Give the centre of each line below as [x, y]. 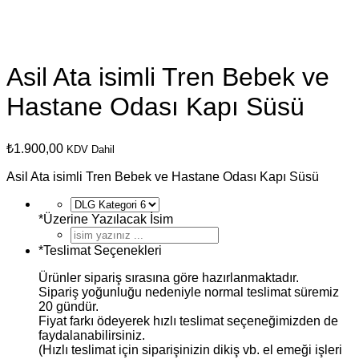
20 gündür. [69, 306]
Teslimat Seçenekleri [103, 250]
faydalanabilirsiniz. [92, 335]
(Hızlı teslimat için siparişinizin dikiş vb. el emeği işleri [190, 349]
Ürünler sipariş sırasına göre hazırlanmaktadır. [169, 277]
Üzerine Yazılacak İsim [108, 219]
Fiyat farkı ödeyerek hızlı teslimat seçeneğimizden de [188, 321]
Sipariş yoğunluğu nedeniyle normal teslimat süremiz [189, 292]
